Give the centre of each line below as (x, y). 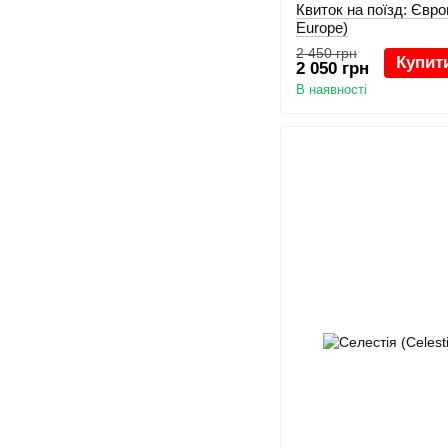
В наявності (331, 90)
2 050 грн (332, 69)
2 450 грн (326, 53)
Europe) (322, 28)
